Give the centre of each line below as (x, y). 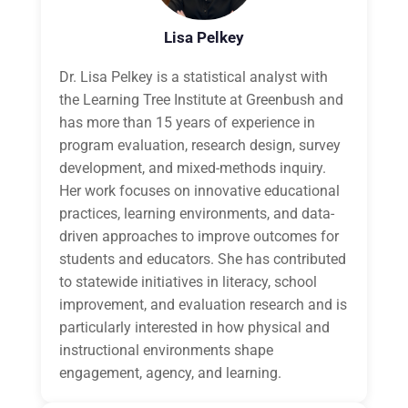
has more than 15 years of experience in (187, 123)
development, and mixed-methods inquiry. (192, 168)
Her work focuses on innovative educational (199, 191)
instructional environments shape (166, 351)
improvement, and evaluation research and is (203, 305)
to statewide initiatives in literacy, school (188, 282)
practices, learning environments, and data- (196, 214)
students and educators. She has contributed (202, 260)
